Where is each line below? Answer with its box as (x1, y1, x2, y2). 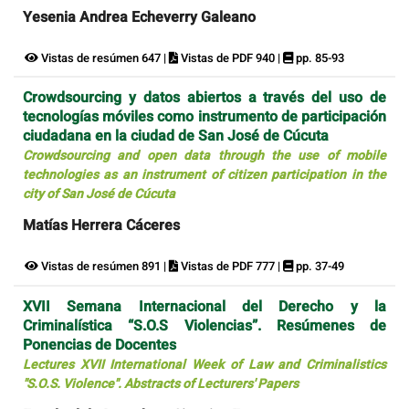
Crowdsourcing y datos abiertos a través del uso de (23, 87, 386, 110)
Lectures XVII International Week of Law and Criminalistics (23, 354, 386, 374)
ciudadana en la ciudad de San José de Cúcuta (23, 125, 329, 148)
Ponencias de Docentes (23, 333, 176, 356)
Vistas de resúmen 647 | (38, 48, 169, 67)
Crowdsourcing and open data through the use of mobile (23, 146, 386, 166)
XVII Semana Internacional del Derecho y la (23, 295, 386, 318)
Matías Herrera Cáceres (23, 215, 180, 237)
